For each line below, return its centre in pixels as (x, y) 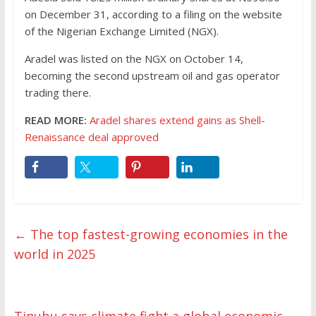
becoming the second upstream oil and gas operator (152, 76)
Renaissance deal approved (93, 137)
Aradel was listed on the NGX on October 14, (134, 59)
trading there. (59, 93)
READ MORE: (57, 120)
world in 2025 (54, 254)
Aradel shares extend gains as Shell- (177, 120)
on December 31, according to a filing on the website (153, 14)
